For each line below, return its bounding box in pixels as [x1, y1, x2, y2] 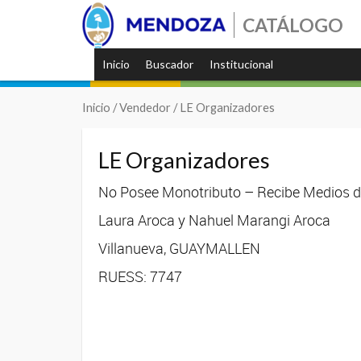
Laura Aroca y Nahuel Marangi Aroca [98, 210, 330, 230]
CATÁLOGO [243, 14, 343, 36]
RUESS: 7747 [98, 266, 182, 286]
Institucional [210, 57, 273, 71]
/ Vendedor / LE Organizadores [110, 100, 275, 114]
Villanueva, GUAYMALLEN [98, 238, 260, 258]
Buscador [146, 57, 193, 71]
